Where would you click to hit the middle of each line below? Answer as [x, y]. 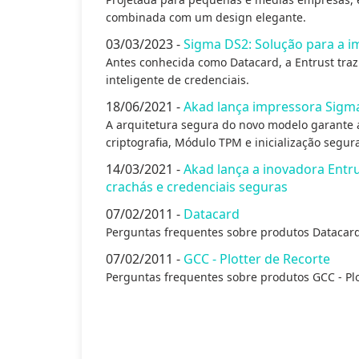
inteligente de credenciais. [177, 80]
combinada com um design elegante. [206, 17]
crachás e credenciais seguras [197, 187]
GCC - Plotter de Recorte [257, 259]
